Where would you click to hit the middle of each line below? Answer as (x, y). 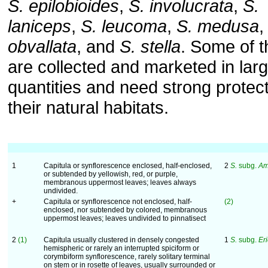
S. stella (150, 46)
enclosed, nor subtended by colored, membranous (125, 210)
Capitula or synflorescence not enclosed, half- (118, 202)
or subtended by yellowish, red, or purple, (111, 174)
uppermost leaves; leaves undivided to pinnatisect (125, 218)
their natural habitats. (88, 107)
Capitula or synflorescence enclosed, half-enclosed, (128, 166)
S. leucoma (124, 26)
